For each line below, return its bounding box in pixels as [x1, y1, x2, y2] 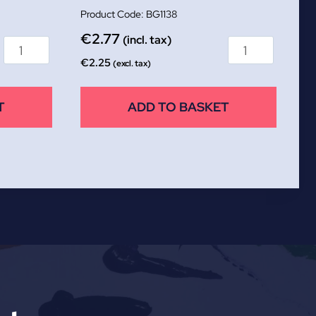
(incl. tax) [123, 32, 171, 48]
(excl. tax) [113, 58, 151, 70]
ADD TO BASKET [128, 99, 229, 116]
